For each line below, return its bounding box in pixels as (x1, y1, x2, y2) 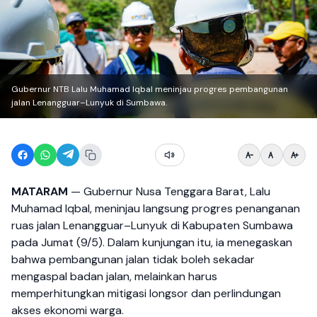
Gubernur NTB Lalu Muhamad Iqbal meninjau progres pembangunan (11, 83, 288, 95)
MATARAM (11, 184, 68, 199)
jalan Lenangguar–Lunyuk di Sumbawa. (11, 97, 167, 108)
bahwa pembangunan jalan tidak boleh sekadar (11, 252, 255, 267)
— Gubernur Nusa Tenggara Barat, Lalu (68, 184, 270, 199)
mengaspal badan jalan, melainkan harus (11, 269, 217, 284)
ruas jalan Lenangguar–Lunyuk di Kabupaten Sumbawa (11, 218, 293, 233)
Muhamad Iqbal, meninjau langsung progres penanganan (11, 201, 300, 216)
